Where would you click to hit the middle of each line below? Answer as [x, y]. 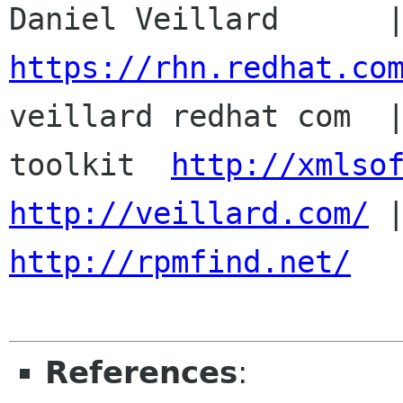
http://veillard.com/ [189, 214]
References [141, 373]
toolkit [90, 165]
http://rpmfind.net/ [180, 262]
